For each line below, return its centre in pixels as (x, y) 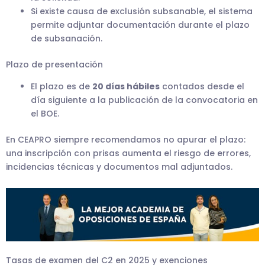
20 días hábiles (126, 86)
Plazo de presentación (54, 64)
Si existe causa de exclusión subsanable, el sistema (142, 11)
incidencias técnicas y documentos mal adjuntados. (119, 167)
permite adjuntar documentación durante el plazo (140, 25)
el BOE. (45, 113)
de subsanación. (67, 38)
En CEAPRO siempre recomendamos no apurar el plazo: (126, 139)
